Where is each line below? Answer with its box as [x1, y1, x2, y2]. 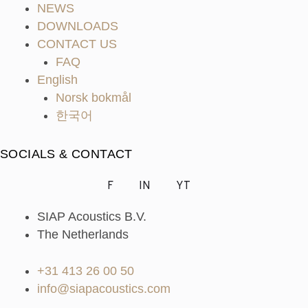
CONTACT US [37, 37, 117, 52]
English [37, 73, 78, 87]
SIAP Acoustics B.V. [37, 210, 146, 224]
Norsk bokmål [56, 91, 131, 105]
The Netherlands [37, 228, 129, 242]
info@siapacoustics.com [37, 282, 170, 296]
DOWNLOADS [37, 19, 118, 34]
